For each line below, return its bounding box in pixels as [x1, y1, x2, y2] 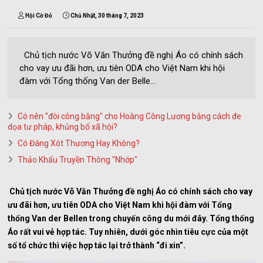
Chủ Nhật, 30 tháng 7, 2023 [70, 12, 144, 19]
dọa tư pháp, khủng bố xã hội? [8, 122, 118, 132]
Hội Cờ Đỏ [25, 12, 53, 19]
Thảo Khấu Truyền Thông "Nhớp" [18, 155, 138, 165]
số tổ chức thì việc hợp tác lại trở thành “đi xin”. [8, 241, 186, 251]
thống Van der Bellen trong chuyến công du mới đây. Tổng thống [8, 214, 255, 224]
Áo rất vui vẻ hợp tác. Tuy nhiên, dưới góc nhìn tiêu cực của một [8, 227, 249, 237]
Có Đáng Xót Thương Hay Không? [18, 139, 140, 149]
